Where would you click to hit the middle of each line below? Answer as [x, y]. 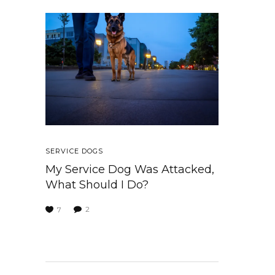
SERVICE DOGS [75, 151]
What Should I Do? [97, 185]
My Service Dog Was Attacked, [130, 170]
